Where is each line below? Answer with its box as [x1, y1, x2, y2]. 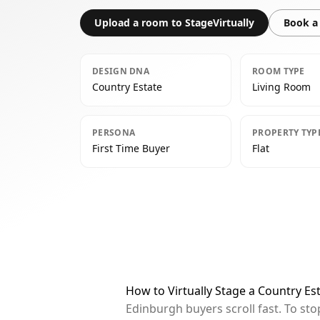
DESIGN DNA [92, 65, 149, 77]
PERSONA [92, 126, 136, 139]
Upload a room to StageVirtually [94, 16, 254, 29]
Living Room [252, 80, 311, 94]
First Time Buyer [92, 141, 170, 155]
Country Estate [92, 80, 162, 94]
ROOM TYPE [252, 65, 305, 77]
